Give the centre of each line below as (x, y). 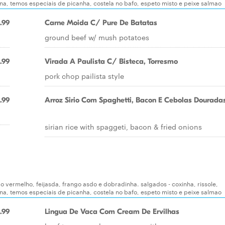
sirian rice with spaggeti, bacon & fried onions (123, 127)
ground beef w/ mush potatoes (97, 37)
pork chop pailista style (84, 76)
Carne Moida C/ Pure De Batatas (101, 23)
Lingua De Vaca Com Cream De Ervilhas (112, 211)
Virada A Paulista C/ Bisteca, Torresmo (111, 61)
